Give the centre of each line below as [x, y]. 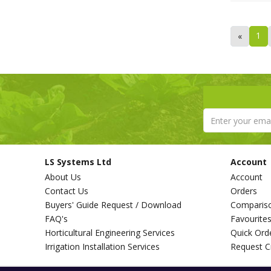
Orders [243, 191]
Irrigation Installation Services [102, 247]
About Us [63, 177]
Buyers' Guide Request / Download [113, 205]
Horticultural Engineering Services [110, 233]
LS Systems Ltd [78, 162]
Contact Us [67, 191]
